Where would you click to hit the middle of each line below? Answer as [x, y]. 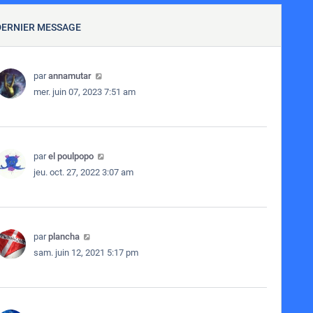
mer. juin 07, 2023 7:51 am [84, 92]
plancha [64, 236]
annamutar [70, 76]
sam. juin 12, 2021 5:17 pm [86, 253]
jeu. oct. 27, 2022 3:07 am [83, 172]
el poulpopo [71, 156]
